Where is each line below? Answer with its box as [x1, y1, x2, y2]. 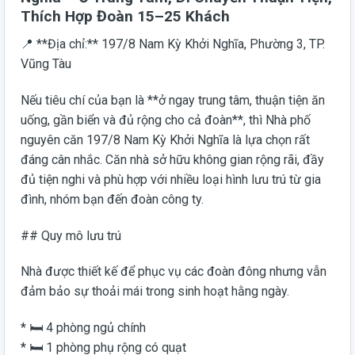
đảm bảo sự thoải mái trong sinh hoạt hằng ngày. [21, 284, 289, 300]
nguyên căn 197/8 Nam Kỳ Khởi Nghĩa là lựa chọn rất [21, 132, 310, 147]
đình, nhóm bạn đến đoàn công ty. [21, 191, 204, 207]
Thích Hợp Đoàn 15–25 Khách [21, 7, 230, 26]
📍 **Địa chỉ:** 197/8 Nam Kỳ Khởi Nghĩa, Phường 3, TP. [21, 36, 325, 52]
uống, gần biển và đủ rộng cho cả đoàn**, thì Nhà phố [21, 112, 311, 128]
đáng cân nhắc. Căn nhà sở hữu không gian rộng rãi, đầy [21, 151, 324, 167]
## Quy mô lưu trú [21, 227, 121, 243]
